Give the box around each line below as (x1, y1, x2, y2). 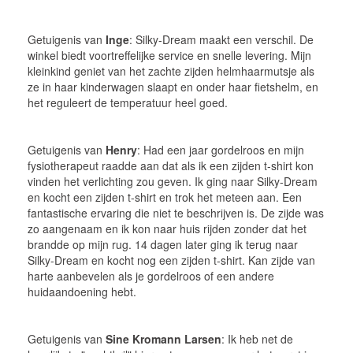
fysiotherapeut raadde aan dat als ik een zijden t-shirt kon (28, 157, 314, 173)
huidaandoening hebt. (28, 283, 136, 299)
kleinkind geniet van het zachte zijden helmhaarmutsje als (28, 62, 314, 79)
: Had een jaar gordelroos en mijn (137, 141, 304, 158)
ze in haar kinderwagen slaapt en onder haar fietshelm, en (28, 78, 318, 95)
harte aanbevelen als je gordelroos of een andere (28, 267, 274, 284)
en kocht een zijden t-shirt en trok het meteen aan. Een (28, 188, 302, 205)
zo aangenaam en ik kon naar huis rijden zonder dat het (28, 220, 307, 236)
